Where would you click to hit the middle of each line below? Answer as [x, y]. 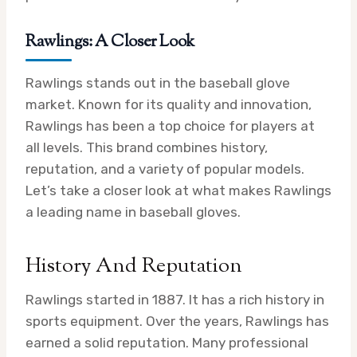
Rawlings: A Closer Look [110, 42]
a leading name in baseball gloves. [133, 212]
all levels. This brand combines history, [147, 147]
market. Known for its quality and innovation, [169, 104]
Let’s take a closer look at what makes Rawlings [178, 190]
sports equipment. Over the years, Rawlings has [177, 321]
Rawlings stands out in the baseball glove [158, 82]
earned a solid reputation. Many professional [167, 342]
